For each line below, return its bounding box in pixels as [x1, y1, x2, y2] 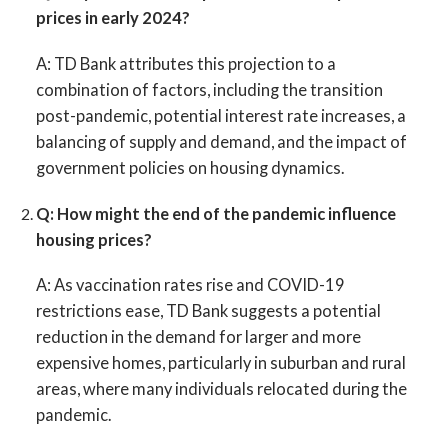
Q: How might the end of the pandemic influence [35, 203, 396, 223]
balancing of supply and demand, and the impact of [35, 131, 407, 151]
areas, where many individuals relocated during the [35, 379, 407, 399]
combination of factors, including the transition [35, 79, 383, 99]
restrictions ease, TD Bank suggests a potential [35, 301, 381, 321]
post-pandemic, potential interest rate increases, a [35, 105, 406, 125]
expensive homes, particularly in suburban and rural [35, 353, 406, 373]
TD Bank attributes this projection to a [50, 53, 336, 73]
